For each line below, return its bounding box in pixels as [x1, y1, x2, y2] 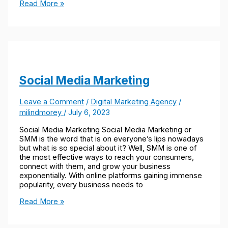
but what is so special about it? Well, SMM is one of [19, 144, 196, 153]
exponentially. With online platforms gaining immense [19, 171, 202, 181]
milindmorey [19, 107, 64, 117]
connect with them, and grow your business [19, 162, 170, 172]
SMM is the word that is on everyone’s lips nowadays [19, 134, 204, 144]
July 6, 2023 [68, 107, 110, 117]
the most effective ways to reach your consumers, [19, 153, 194, 162]
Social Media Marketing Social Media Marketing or [19, 125, 191, 135]
